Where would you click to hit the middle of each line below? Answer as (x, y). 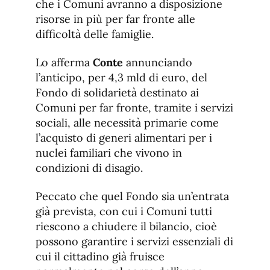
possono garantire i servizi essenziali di (134, 242)
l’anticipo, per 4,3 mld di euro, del (121, 78)
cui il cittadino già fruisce (100, 257)
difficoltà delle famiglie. (95, 34)
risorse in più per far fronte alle (115, 19)
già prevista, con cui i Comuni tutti (124, 212)
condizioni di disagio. (89, 168)
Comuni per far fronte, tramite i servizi (134, 108)
